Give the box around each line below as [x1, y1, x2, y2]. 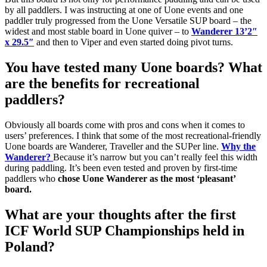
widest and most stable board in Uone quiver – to [5, 26, 191, 37]
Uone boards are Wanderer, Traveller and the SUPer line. [5, 141, 221, 151]
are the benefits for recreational [5, 75, 200, 91]
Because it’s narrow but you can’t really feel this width [53, 151, 257, 162]
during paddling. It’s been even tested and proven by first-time [5, 162, 237, 173]
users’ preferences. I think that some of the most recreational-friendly [5, 130, 261, 141]
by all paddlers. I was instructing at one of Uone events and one [5, 5, 243, 15]
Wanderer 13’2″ [191, 26, 257, 37]
